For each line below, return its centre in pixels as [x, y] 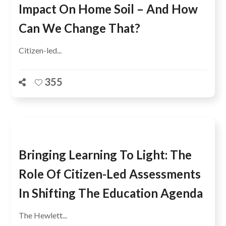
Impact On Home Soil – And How [108, 9]
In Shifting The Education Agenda [111, 193]
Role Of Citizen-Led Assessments [110, 174]
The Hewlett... [43, 215]
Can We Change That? [80, 28]
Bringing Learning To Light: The [105, 155]
